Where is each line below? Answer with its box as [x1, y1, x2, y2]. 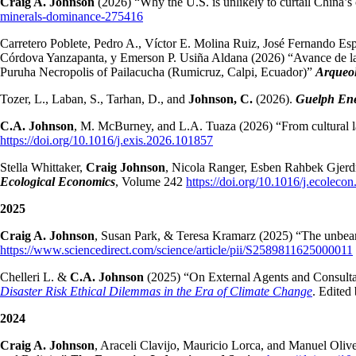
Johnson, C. [188, 92, 253, 106]
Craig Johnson [86, 161, 165, 175]
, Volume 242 [115, 175, 186, 189]
